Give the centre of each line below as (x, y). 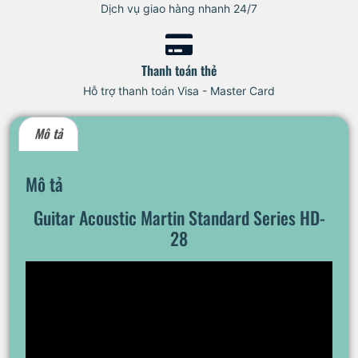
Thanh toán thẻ (179, 70)
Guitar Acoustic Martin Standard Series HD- (179, 218)
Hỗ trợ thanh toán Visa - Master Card (179, 90)
